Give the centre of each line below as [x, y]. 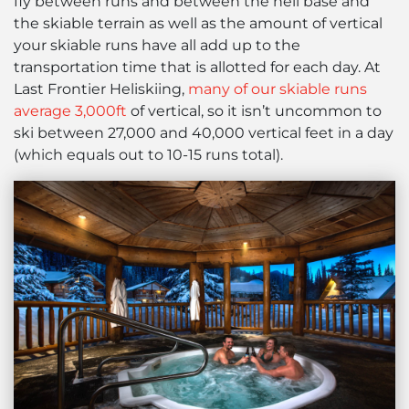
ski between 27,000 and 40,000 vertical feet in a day [204, 132]
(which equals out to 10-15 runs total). [148, 154]
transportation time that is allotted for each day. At [197, 67]
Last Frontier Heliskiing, [101, 89]
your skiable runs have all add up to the [157, 45]
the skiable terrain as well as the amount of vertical [198, 23]
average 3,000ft [70, 110]
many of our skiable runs [278, 89]
